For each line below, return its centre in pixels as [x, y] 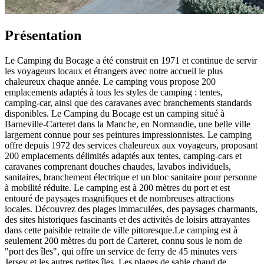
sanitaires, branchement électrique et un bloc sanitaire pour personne [131, 177]
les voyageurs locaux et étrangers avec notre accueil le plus [114, 71]
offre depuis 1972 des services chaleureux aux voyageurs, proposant [131, 146]
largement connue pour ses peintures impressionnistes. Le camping [128, 135]
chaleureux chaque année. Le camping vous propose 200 [110, 82]
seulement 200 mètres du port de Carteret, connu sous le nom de [123, 241]
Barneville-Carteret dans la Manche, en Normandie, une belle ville [128, 124]
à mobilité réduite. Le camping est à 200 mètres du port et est [117, 188]
